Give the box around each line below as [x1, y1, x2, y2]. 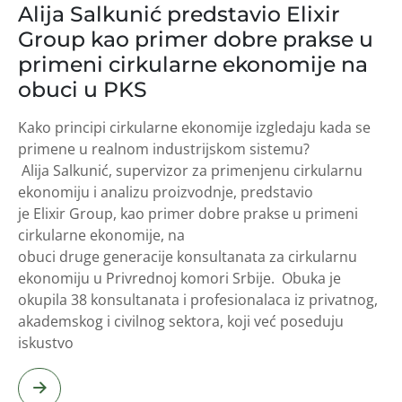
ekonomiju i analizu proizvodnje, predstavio [18, 182, 313, 203]
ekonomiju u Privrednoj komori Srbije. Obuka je [18, 268, 341, 289]
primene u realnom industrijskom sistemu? [18, 139, 310, 160]
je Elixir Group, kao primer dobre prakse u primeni [18, 204, 358, 224]
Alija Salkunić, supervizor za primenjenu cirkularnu [18, 161, 363, 181]
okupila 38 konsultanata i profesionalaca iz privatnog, [18, 290, 378, 310]
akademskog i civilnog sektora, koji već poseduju [18, 311, 344, 332]
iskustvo [18, 333, 74, 354]
